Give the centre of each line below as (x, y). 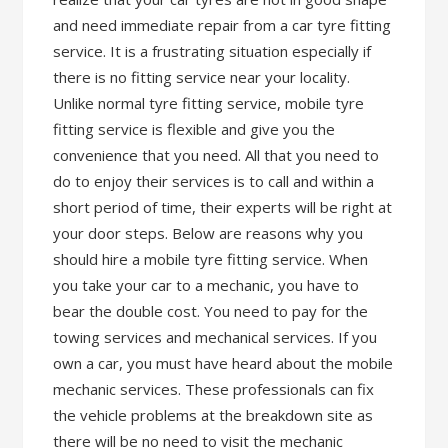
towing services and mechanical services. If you (215, 337)
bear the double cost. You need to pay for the (211, 311)
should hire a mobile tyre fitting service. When (211, 259)
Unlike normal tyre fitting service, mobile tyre (209, 103)
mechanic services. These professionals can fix (214, 389)
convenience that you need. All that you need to (216, 155)
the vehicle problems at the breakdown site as (213, 415)
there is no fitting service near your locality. (202, 77)
